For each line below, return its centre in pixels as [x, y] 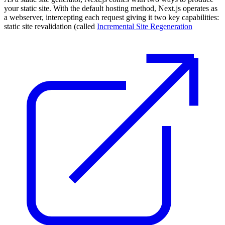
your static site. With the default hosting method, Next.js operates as [111, 8]
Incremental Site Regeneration [145, 26]
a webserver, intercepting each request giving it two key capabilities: [111, 17]
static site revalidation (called [50, 26]
